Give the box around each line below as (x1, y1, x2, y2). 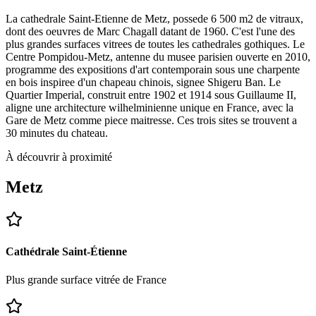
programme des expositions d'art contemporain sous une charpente (6, 63, 300, 76)
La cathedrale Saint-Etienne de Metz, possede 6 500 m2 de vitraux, (6, 13, 303, 25)
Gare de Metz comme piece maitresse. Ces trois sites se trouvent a (6, 114, 297, 127)
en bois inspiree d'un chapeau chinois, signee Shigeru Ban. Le (6, 76, 281, 89)
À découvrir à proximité (6, 151, 112, 164)
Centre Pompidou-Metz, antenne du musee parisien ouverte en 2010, (6, 51, 310, 63)
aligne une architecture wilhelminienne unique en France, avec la (6, 102, 293, 114)
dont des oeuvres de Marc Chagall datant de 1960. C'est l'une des (6, 25, 295, 38)
